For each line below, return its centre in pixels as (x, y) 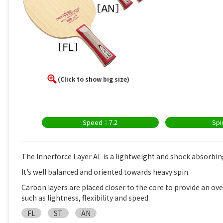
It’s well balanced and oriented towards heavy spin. (106, 172)
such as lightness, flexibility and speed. (86, 198)
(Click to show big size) (93, 79)
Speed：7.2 (100, 122)
